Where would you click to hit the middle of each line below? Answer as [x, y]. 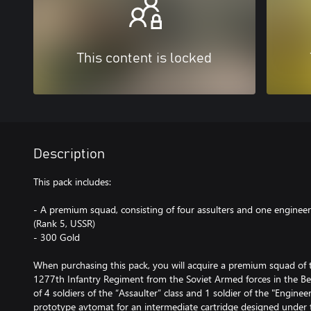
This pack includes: [72, 182]
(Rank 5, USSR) [64, 224]
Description [69, 154]
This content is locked [144, 59]
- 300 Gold [57, 237]
